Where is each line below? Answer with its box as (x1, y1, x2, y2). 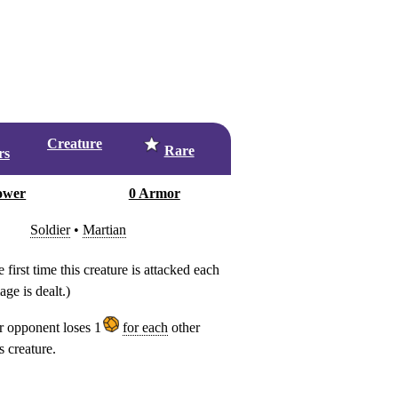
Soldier (29, 221, 70, 237)
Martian (82, 221, 126, 237)
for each (123, 319, 168, 335)
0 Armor (128, 185, 180, 201)
